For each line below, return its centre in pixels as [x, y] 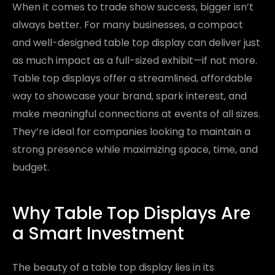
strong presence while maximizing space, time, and [135, 149]
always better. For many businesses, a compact [128, 25]
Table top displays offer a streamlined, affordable [132, 78]
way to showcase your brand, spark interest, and [130, 96]
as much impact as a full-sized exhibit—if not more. [135, 60]
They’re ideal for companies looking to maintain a [131, 131]
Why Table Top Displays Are [131, 213]
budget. [31, 167]
